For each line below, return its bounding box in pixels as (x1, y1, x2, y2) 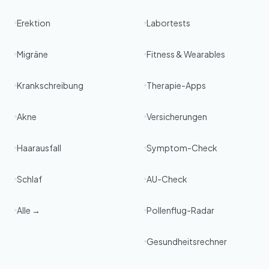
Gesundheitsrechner (147, 236, 227, 247)
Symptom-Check (147, 142, 217, 153)
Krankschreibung (17, 80, 83, 91)
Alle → (17, 205, 40, 216)
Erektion (17, 17, 50, 28)
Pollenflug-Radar (147, 205, 214, 216)
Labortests (147, 17, 190, 28)
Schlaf (17, 174, 42, 184)
